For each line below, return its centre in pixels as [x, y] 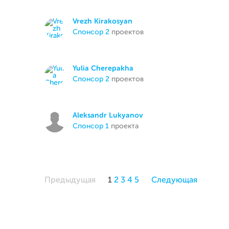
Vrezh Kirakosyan [102, 21]
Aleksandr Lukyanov [108, 116]
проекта [124, 126]
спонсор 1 [93, 126]
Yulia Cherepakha [103, 68]
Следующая [174, 180]
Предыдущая [70, 180]
